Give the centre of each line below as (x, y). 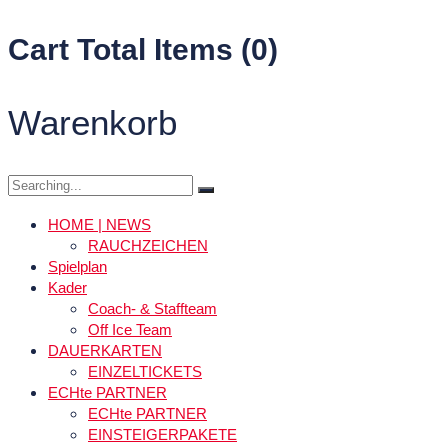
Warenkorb (92, 122)
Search (35, 183)
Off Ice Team (130, 330)
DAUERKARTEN (105, 351)
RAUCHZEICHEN (148, 246)
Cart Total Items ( (129, 49)
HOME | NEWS (99, 225)
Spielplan (77, 267)
